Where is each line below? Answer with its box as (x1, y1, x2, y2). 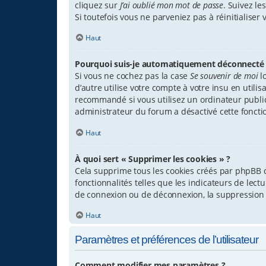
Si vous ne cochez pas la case (75, 70, 190, 82)
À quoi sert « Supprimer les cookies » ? (75, 153, 231, 164)
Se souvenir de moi (190, 70, 258, 82)
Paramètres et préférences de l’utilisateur (75, 233, 258, 246)
